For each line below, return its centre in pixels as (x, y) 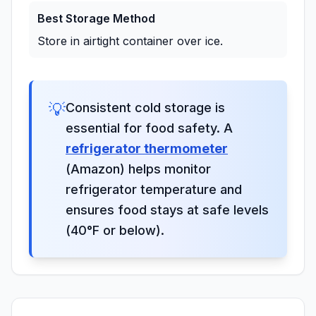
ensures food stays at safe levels (167, 210)
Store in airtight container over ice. (130, 41)
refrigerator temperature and (154, 189)
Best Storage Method (96, 18)
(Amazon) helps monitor (138, 169)
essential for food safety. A (149, 128)
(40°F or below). (115, 230)
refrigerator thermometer (147, 148)
